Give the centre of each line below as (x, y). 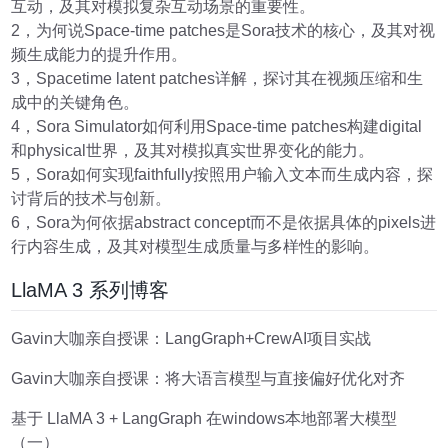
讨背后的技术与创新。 (91, 199)
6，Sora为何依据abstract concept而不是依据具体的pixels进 (224, 223)
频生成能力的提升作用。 (99, 55)
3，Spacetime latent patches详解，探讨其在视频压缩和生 (217, 79)
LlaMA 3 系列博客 (90, 290)
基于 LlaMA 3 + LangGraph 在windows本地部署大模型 (204, 418)
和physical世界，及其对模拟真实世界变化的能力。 (193, 151)
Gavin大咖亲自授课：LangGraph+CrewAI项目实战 (191, 338)
